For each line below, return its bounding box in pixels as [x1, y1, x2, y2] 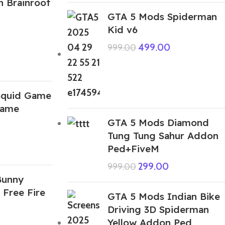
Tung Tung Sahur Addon [107, 129, 219, 142]
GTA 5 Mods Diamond [107, 116, 209, 129]
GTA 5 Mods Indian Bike [107, 190, 220, 202]
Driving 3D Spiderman [107, 203, 209, 215]
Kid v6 [107, 23, 138, 36]
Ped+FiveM [107, 142, 160, 155]
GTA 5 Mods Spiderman [107, 10, 217, 23]
